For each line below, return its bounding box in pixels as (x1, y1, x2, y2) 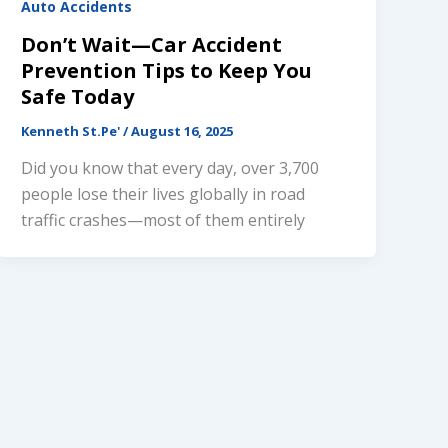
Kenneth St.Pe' (21, 121, 124, 140)
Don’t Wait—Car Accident (21, 30, 283, 58)
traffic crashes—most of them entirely (21, 209, 306, 232)
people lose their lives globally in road (21, 183, 306, 206)
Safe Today (21, 82, 135, 110)
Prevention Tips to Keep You (21, 56, 313, 84)
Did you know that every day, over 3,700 (21, 157, 320, 180)
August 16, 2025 (131, 121, 234, 140)
